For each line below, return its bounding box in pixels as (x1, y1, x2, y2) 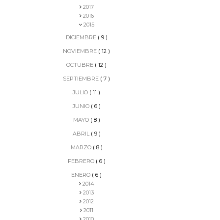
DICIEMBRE (65, 33, 98, 41)
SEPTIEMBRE (63, 75, 101, 82)
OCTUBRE (66, 61, 95, 68)
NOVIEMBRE (63, 47, 99, 55)
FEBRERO (67, 157, 96, 165)
